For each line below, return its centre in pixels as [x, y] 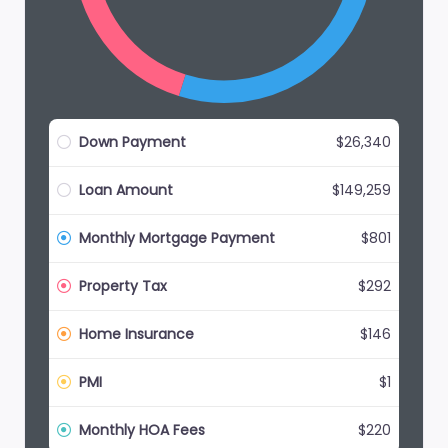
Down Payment [130, 142]
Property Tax [121, 286]
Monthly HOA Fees [140, 430]
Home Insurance [134, 334]
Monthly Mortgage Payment [175, 238]
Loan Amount [124, 190]
